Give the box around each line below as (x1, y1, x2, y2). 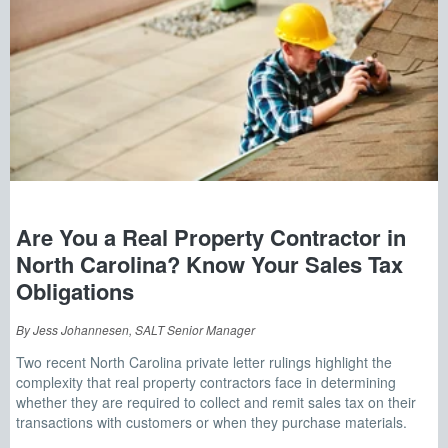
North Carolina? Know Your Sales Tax (16, 247, 403, 280)
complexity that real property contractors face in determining (16, 371, 396, 392)
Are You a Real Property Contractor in (16, 220, 406, 253)
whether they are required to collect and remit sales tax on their (16, 391, 416, 412)
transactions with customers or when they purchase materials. (16, 411, 407, 432)
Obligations (16, 274, 134, 307)
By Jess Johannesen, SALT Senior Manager (16, 320, 255, 338)
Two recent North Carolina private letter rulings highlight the (16, 351, 392, 372)
